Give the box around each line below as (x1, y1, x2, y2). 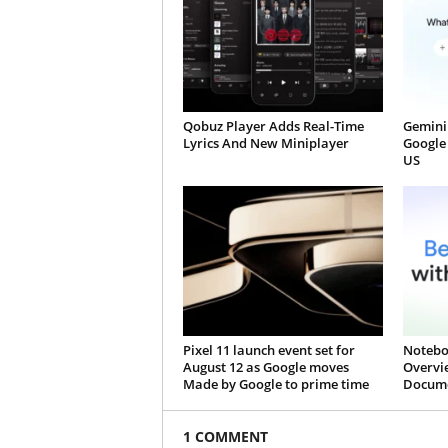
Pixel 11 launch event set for (182, 341, 355, 360)
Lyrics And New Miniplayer (182, 134, 349, 153)
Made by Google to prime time (182, 375, 369, 394)
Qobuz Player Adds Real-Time (182, 117, 364, 136)
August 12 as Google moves (182, 358, 349, 377)
